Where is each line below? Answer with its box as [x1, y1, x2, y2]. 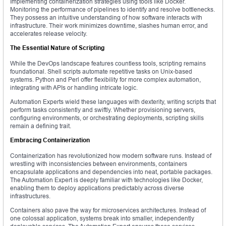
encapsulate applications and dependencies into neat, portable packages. [10, 168, 212, 176]
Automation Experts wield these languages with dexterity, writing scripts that [10, 98, 216, 106]
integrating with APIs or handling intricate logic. [10, 84, 138, 92]
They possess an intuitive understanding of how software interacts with [10, 14, 202, 22]
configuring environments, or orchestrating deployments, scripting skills [10, 114, 204, 122]
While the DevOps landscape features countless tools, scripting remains [10, 60, 206, 68]
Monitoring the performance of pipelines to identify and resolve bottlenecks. [10, 6, 215, 14]
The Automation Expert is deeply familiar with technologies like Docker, [10, 176, 203, 184]
